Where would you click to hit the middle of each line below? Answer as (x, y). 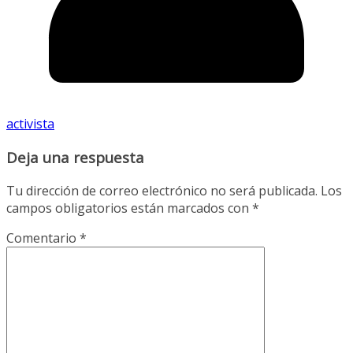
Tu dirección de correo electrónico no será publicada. (162, 190)
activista (30, 124)
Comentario (43, 238)
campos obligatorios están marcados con (129, 208)
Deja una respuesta (75, 158)
